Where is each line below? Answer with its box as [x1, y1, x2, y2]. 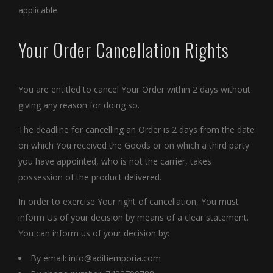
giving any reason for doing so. [18, 99, 140, 112]
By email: [30, 252, 69, 264]
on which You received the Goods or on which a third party [18, 140, 249, 152]
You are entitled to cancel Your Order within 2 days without [18, 83, 250, 96]
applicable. [18, 4, 59, 16]
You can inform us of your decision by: [18, 227, 169, 239]
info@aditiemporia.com [69, 252, 161, 264]
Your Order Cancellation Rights [18, 36, 229, 64]
